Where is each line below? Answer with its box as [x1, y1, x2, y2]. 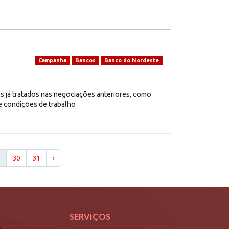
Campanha [38, 57, 66, 64]
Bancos [75, 57, 96, 64]
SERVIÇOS [70, 212, 111, 222]
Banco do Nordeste [104, 57, 159, 64]
